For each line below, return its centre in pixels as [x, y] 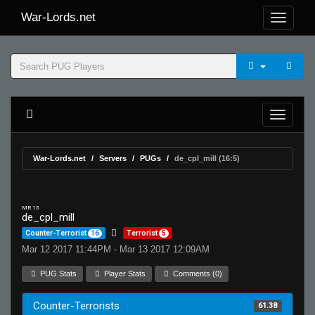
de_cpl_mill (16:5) [207, 158]
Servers [113, 158]
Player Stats [124, 274]
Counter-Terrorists [76, 306]
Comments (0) [197, 274]
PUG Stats [58, 274]
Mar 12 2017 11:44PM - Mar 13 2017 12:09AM [116, 249]
